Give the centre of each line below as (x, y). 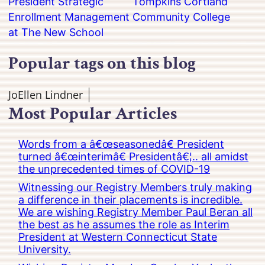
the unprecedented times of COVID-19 (114, 169)
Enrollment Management (69, 17)
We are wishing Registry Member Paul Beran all (136, 212)
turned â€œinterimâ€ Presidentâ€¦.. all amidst (134, 157)
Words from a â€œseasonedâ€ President (122, 144)
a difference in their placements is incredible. (131, 200)
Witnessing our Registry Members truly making (135, 188)
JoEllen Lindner (46, 95)
